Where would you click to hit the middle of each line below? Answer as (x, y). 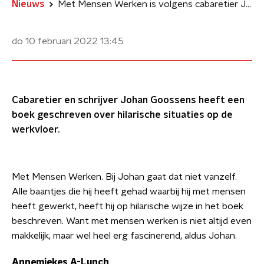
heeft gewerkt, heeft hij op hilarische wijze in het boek (128, 206)
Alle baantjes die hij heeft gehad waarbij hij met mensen (129, 192)
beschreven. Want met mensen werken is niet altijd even (132, 221)
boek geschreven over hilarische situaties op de (122, 115)
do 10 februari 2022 (55, 41)
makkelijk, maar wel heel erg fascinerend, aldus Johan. (124, 236)
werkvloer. (36, 130)
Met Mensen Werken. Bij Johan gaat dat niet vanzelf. (124, 177)
